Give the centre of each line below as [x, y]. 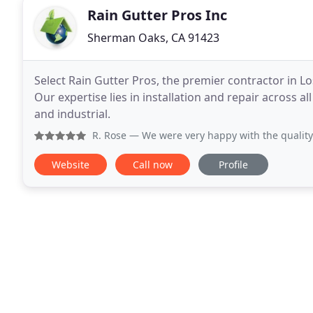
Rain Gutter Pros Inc [157, 15]
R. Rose [109, 135]
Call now [153, 165]
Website [71, 165]
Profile [233, 165]
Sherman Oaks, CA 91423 [153, 38]
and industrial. [72, 114]
